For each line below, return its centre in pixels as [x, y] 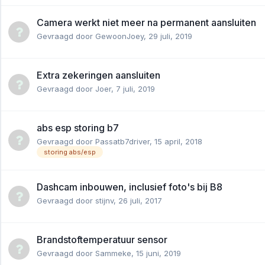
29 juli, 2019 [170, 36]
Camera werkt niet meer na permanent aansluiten [146, 22]
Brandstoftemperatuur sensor [102, 239]
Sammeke [113, 253]
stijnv [104, 200]
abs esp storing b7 [78, 127]
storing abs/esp [70, 152]
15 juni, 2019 [159, 253]
